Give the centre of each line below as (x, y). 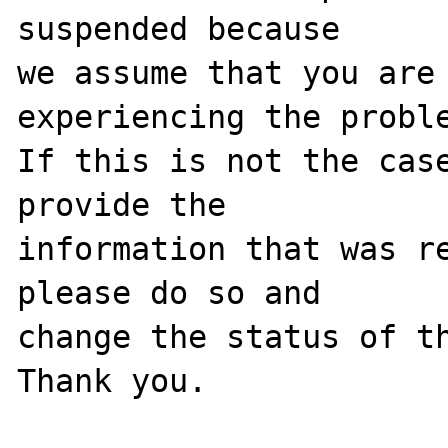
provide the (122, 204)
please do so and (169, 292)
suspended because (179, 28)
